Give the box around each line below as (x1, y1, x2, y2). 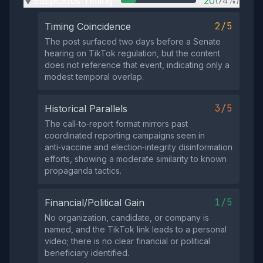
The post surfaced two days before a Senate (45, 36, 221, 46)
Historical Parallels (45, 103, 127, 114)
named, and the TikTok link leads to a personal (45, 224, 227, 234)
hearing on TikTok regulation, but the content (45, 48, 220, 58)
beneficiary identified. (45, 248, 129, 258)
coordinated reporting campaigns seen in (45, 130, 205, 140)
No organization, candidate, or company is (45, 213, 209, 222)
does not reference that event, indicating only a (45, 60, 230, 70)
